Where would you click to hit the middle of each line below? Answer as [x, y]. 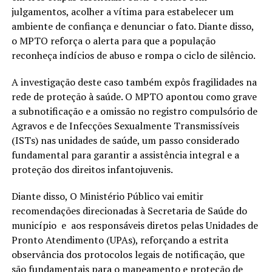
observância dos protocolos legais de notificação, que [128, 255]
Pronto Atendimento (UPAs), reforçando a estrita [120, 240]
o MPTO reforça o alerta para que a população [113, 41]
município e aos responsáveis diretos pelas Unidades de [134, 226]
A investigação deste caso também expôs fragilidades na [134, 82]
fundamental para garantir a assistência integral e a [125, 155]
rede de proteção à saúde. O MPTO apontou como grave [134, 97]
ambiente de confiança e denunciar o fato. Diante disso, [132, 26]
